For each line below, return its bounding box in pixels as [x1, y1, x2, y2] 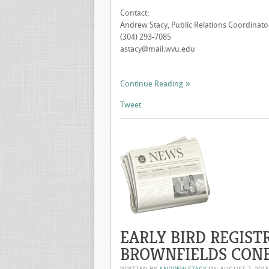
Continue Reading [120, 79, 183, 88]
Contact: [120, 8, 149, 17]
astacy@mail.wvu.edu [120, 44, 195, 53]
